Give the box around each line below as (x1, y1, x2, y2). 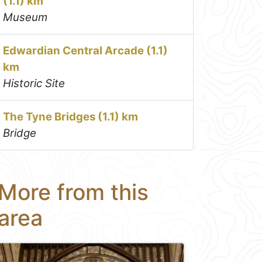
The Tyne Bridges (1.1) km (3, 109, 139, 123)
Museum (3, 10, 48, 24)
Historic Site (3, 76, 65, 90)
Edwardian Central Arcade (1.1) (3, 43, 168, 57)
